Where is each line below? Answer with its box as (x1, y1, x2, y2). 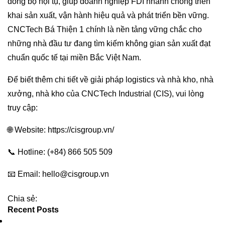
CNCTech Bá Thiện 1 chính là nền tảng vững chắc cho (8, 25, 202, 34)
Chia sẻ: (8, 194, 37, 203)
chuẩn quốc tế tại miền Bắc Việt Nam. (8, 53, 141, 62)
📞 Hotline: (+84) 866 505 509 (8, 147, 113, 156)
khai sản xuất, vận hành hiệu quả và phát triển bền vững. (8, 11, 209, 20)
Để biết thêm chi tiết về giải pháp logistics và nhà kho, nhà (8, 75, 213, 84)
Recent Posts (8, 205, 59, 214)
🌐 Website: (8, 125, 48, 134)
